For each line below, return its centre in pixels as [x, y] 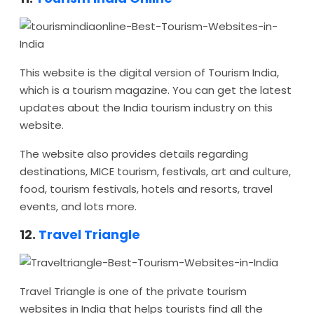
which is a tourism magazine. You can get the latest [156, 90]
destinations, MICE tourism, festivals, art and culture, [155, 171]
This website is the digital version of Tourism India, [149, 73]
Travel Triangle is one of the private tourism [133, 291]
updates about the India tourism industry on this [146, 108]
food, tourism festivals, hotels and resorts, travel [146, 189]
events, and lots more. [78, 206]
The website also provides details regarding [134, 154]
